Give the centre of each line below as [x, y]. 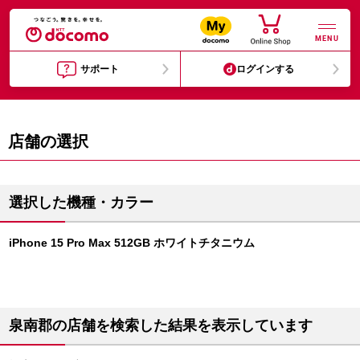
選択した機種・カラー [81, 202]
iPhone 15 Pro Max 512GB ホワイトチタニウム [132, 243]
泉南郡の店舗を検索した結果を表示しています [161, 325]
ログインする [266, 69]
